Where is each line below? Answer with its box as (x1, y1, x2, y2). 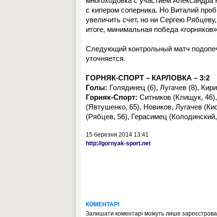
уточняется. (86, 54, 125, 62)
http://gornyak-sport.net (86, 140, 151, 147)
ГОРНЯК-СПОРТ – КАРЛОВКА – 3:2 (86, 74, 210, 82)
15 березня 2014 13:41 (86, 131, 149, 138)
